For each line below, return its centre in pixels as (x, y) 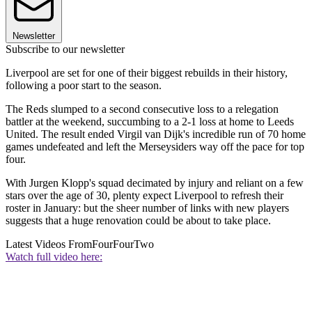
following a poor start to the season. (84, 86)
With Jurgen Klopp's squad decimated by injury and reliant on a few (155, 183)
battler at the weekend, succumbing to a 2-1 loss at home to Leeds (150, 122)
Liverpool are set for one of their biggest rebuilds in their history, (147, 73)
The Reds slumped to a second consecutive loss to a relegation (142, 109)
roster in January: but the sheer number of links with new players (147, 208)
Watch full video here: (54, 257)
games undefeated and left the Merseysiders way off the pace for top (155, 147)
